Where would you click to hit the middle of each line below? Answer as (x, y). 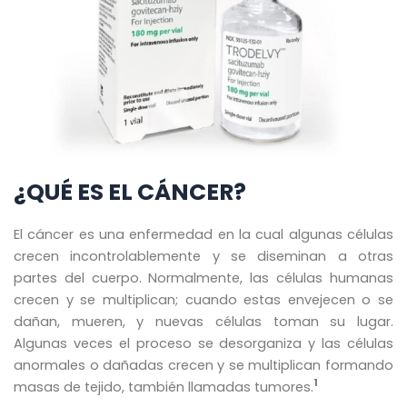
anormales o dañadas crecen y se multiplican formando (203, 365)
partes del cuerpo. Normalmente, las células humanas (203, 278)
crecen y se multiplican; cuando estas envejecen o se (203, 299)
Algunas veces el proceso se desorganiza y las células (203, 343)
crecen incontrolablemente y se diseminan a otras (203, 256)
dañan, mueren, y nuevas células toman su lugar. (203, 321)
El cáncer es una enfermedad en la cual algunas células (203, 234)
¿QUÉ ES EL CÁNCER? (130, 193)
